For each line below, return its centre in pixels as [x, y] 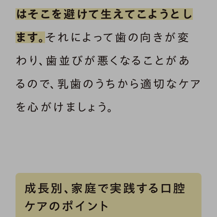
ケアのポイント [67, 206]
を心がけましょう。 [65, 107]
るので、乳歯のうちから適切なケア [108, 84]
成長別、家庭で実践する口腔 [105, 188]
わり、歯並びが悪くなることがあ [103, 61]
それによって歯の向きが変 [118, 38]
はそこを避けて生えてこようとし [104, 14]
